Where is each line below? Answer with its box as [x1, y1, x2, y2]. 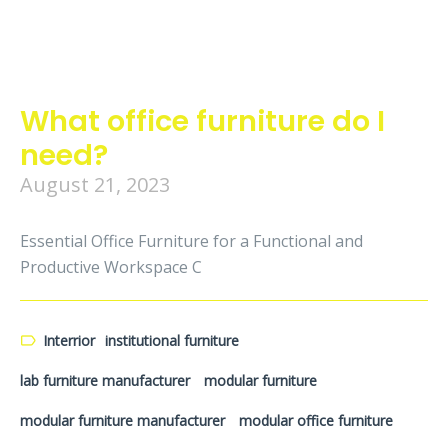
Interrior [43, 331, 95, 350]
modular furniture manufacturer [20, 411, 225, 430]
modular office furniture [239, 411, 393, 430]
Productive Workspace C [20, 256, 202, 278]
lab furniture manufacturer [20, 371, 190, 390]
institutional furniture [105, 331, 239, 350]
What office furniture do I [20, 101, 385, 141]
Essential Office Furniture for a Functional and [20, 230, 363, 252]
